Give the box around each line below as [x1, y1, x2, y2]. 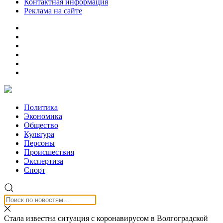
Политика [24, 103, 58, 111]
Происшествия [24, 148, 74, 156]
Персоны [24, 139, 55, 147]
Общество [24, 121, 58, 129]
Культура [24, 130, 54, 138]
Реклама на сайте [24, 6, 82, 15]
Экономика [24, 112, 62, 120]
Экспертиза [24, 157, 63, 165]
